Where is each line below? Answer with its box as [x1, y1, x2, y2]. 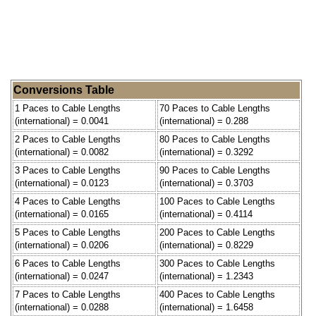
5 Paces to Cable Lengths [15, 226, 121, 238]
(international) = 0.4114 [159, 208, 253, 219]
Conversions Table [13, 83, 114, 96]
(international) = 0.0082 [15, 146, 109, 157]
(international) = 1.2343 [159, 270, 253, 281]
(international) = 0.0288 [15, 301, 109, 312]
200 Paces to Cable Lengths [159, 226, 275, 238]
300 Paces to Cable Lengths [159, 257, 275, 269]
